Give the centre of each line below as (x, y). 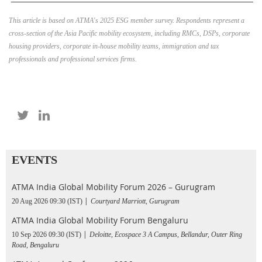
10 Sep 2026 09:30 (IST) (46, 234)
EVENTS (35, 159)
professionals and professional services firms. (73, 59)
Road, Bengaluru (35, 245)
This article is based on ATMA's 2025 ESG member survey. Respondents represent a (127, 20)
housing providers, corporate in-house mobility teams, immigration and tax (114, 46)
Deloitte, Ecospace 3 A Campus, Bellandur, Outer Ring (166, 234)
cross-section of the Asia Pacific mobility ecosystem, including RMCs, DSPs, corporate (129, 33)
